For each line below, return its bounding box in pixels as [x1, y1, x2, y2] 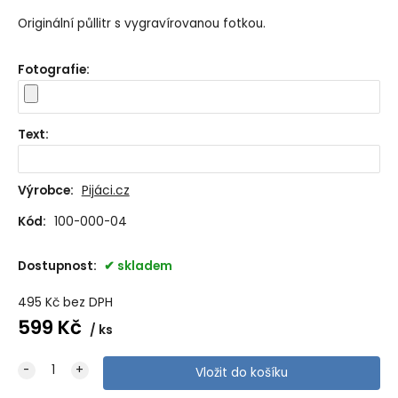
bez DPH [62, 293, 113, 311]
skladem [116, 257, 172, 275]
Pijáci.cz [81, 182, 130, 200]
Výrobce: [17, 182, 74, 200]
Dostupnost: [17, 257, 99, 275]
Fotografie [17, 61, 86, 79]
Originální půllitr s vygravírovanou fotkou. [17, 15, 266, 33]
